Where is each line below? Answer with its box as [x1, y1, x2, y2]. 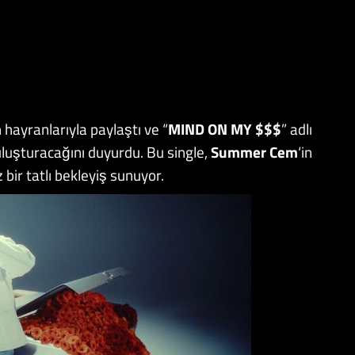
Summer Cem [211, 139, 298, 163]
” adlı [281, 116, 312, 140]
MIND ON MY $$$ [168, 116, 281, 140]
